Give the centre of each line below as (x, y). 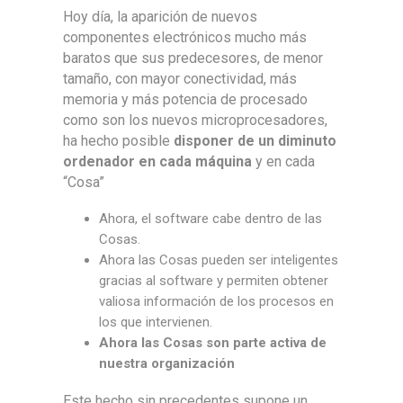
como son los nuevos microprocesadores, (195, 120)
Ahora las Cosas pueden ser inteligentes (219, 260)
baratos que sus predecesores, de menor (193, 58)
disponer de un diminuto (255, 140)
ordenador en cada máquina (157, 161)
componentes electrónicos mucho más (185, 37)
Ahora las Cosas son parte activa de (213, 342)
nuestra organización (167, 363)
